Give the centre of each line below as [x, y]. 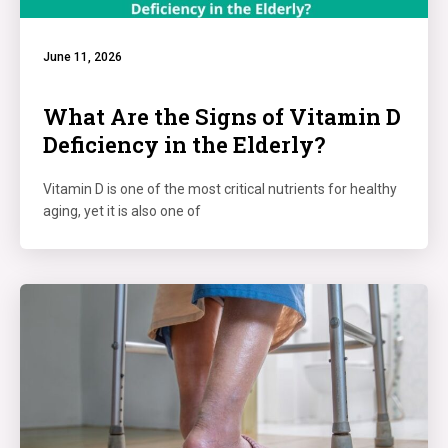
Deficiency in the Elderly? [184, 144]
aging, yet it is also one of [122, 210]
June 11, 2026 [82, 56]
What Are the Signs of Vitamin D [222, 116]
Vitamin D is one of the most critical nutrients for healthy [220, 188]
